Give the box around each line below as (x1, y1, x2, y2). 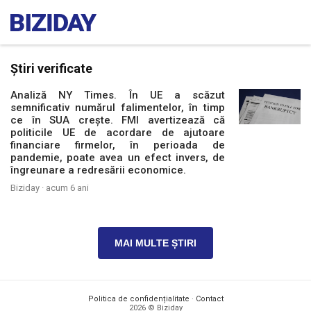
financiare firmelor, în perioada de (10, 139, 226, 151)
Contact (195, 294, 224, 303)
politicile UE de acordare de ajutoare (10, 126, 226, 139)
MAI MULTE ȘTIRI (115, 237, 196, 249)
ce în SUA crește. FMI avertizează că (10, 114, 226, 126)
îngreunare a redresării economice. (10, 164, 189, 176)
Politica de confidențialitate (87, 294, 190, 303)
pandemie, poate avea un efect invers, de (10, 151, 226, 164)
